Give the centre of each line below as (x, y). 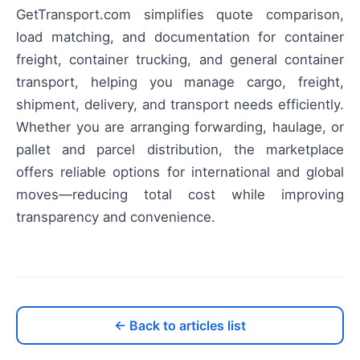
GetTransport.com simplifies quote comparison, (180, 14)
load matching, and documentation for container (180, 37)
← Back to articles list (180, 325)
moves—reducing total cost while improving (180, 194)
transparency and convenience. (116, 217)
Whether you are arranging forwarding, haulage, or (180, 127)
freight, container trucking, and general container (180, 59)
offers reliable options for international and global (180, 172)
